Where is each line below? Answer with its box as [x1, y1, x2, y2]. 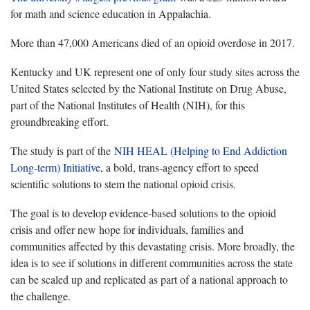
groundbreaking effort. [10, 114, 109, 129]
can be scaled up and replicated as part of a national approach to [10, 272, 288, 287]
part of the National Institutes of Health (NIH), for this [10, 98, 245, 113]
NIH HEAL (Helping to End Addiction [114, 143, 287, 158]
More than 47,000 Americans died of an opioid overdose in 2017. [10, 35, 295, 51]
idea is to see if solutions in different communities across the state [10, 255, 293, 271]
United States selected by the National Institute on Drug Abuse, [10, 81, 286, 96]
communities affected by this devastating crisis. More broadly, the [10, 239, 295, 254]
